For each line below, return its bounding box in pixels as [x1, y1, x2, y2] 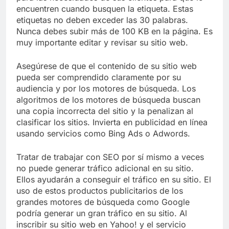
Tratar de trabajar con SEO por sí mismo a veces [16, 151, 204, 162]
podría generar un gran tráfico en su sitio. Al [16, 208, 187, 218]
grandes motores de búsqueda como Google [16, 196, 190, 207]
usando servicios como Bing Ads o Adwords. [16, 128, 190, 139]
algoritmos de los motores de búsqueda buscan [16, 94, 200, 105]
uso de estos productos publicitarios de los [16, 185, 183, 196]
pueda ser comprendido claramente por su [16, 72, 181, 82]
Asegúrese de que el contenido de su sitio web [16, 60, 197, 71]
